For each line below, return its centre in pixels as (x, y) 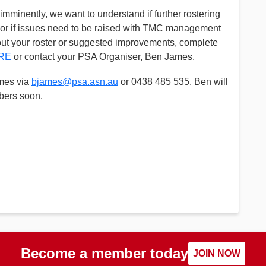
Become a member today (104, 253)
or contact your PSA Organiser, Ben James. (103, 56)
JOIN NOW (217, 253)
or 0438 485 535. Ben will (173, 81)
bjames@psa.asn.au (75, 81)
